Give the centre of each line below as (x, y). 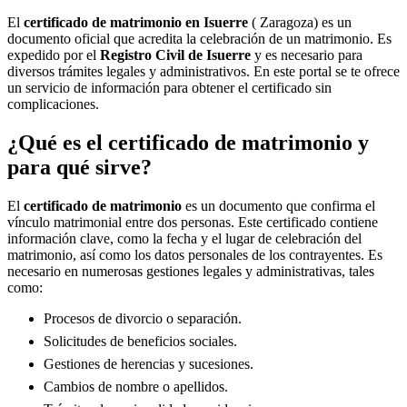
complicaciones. (53, 104)
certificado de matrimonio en (114, 22)
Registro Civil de (153, 55)
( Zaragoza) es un (300, 22)
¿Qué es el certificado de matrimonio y (188, 142)
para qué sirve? (79, 167)
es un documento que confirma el (278, 205)
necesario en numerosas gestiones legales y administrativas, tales (191, 271)
